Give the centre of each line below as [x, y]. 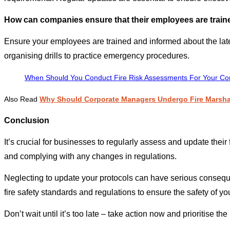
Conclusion [27, 121]
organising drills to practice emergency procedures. [97, 56]
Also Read [22, 99]
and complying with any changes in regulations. [90, 157]
